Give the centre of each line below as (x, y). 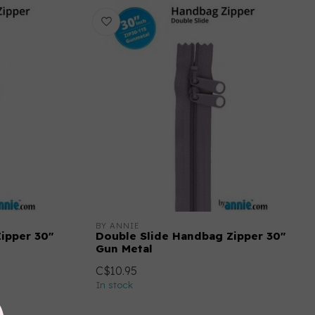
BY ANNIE (118, 226)
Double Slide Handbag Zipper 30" (191, 236)
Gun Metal (124, 249)
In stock (114, 285)
